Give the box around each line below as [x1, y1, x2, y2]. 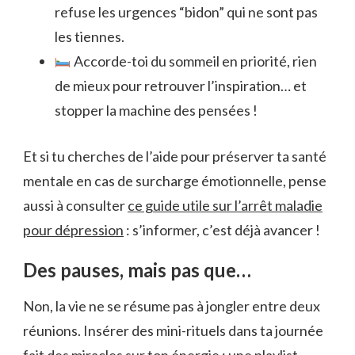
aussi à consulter [23, 196, 128, 214]
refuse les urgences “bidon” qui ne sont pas [55, 2, 318, 21]
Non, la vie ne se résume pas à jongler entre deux [23, 297, 320, 315]
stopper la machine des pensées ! [55, 101, 258, 119]
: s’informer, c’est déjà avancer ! [124, 220, 320, 239]
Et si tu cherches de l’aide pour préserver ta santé [23, 147, 326, 165]
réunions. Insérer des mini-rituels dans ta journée [23, 322, 323, 340]
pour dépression [23, 220, 124, 239]
